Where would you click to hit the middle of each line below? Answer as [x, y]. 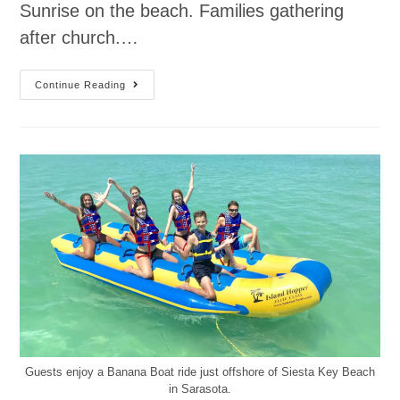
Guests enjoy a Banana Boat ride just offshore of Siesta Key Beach [200, 371]
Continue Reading [81, 85]
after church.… [79, 38]
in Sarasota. [200, 388]
